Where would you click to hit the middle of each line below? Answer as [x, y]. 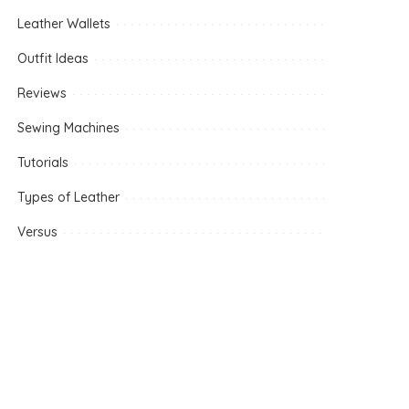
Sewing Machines [69, 128]
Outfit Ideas [53, 58]
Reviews [42, 93]
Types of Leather [69, 197]
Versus [38, 232]
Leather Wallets [64, 24]
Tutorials [43, 163]
